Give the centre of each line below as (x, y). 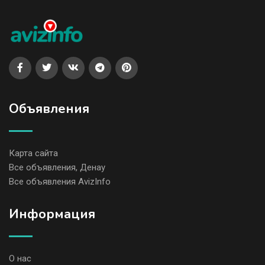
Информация (52, 214)
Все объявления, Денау (57, 168)
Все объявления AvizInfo (60, 182)
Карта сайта (33, 153)
